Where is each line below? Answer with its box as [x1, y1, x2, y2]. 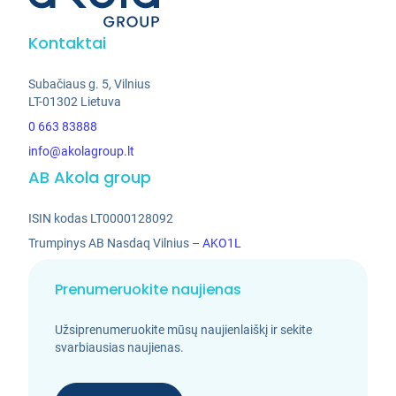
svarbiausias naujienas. [55, 339, 185, 354]
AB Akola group [28, 165, 152, 188]
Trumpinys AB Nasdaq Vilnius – [28, 235, 203, 250]
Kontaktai [28, 31, 107, 54]
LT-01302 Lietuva [28, 94, 122, 109]
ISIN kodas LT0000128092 [28, 210, 174, 225]
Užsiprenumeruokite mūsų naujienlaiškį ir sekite [55, 322, 313, 337]
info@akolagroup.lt [28, 143, 135, 158]
